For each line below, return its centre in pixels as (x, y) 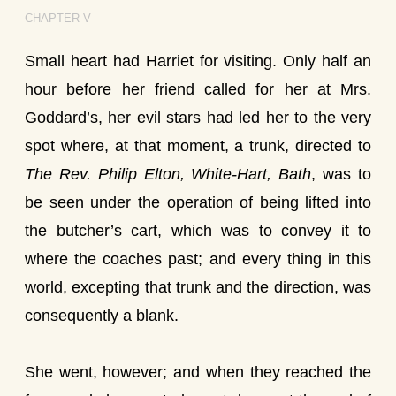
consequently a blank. (102, 316)
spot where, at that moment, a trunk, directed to (198, 146)
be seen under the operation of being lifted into (198, 202)
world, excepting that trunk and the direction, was (198, 287)
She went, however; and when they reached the (198, 372)
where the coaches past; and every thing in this (198, 259)
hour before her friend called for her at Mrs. (198, 89)
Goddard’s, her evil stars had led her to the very (198, 118)
